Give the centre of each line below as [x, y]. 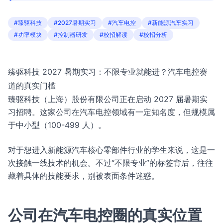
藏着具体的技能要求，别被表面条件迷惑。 [84, 176]
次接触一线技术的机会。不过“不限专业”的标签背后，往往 [111, 163]
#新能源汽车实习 [171, 23]
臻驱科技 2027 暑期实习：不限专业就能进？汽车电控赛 [108, 72]
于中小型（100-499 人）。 [57, 125]
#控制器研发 [71, 35]
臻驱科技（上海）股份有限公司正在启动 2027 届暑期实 [108, 99]
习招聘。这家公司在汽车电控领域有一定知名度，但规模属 [111, 112]
